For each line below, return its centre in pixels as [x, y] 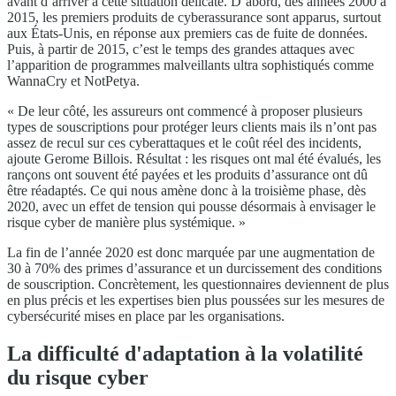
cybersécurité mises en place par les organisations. [146, 316]
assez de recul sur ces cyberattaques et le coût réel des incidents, [184, 143]
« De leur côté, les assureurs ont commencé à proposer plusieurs [185, 111]
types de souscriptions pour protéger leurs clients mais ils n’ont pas [192, 127]
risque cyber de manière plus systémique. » [126, 223]
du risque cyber [78, 378]
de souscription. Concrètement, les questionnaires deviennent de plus [198, 285]
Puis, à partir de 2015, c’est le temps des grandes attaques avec [181, 49]
